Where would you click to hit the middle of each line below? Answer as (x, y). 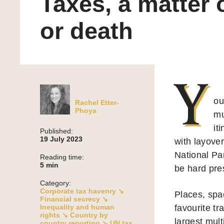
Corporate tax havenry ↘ (82, 191)
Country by (89, 215)
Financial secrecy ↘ (74, 199)
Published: (56, 131)
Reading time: (62, 157)
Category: (55, 183)
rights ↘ (54, 215)
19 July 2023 (61, 139)
